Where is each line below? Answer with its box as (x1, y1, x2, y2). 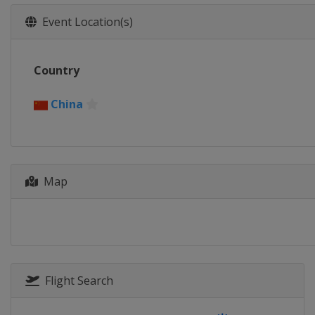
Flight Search (39, 272, 113, 288)
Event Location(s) (37, 14, 133, 30)
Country (34, 63, 79, 78)
